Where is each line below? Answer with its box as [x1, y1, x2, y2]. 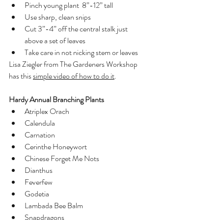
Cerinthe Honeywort [25, 141, 87, 152]
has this [9, 70, 33, 82]
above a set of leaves [25, 35, 85, 46]
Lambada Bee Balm [25, 200, 83, 211]
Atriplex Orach [25, 106, 69, 117]
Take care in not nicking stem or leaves [25, 47, 138, 58]
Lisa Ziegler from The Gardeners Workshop [9, 58, 139, 70]
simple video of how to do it [33, 70, 114, 82]
